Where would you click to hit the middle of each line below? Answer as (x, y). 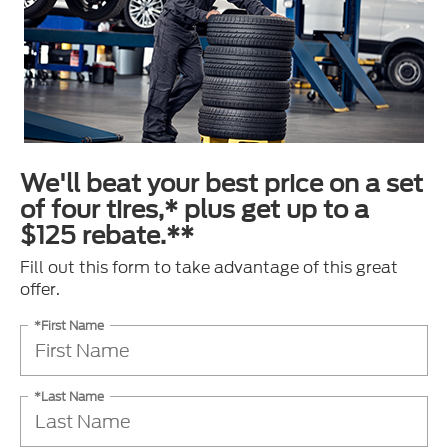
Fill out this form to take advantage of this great (209, 267)
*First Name (69, 325)
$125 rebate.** (107, 235)
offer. (40, 289)
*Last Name (69, 396)
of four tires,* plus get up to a (194, 209)
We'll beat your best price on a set (221, 183)
